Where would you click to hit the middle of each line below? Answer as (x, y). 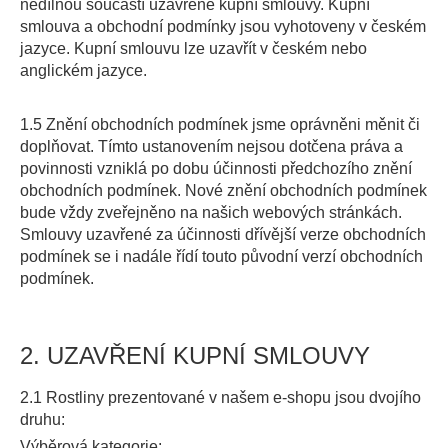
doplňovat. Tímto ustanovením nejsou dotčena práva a (211, 146)
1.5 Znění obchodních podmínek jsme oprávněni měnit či (220, 124)
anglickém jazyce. (83, 70)
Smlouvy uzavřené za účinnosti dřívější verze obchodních (223, 234)
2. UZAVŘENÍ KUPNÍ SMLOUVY (195, 355)
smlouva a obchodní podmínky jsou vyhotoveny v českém (223, 26)
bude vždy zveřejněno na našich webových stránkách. (211, 212)
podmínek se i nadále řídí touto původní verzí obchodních (221, 256)
